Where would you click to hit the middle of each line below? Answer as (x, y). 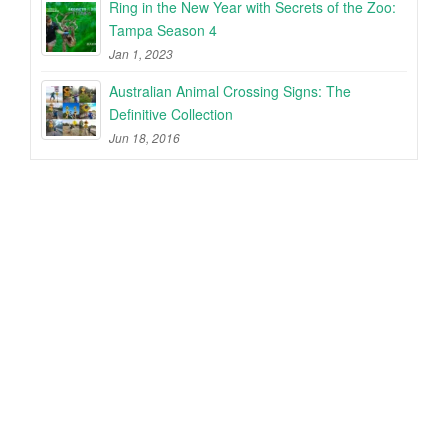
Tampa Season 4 (163, 30)
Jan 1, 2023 (141, 53)
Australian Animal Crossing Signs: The (230, 91)
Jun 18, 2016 (144, 137)
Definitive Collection (171, 114)
